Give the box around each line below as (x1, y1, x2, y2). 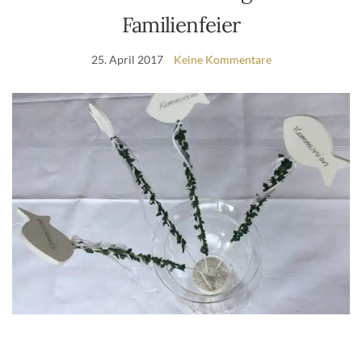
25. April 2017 (90, 53, 163, 67)
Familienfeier (121, 11, 241, 39)
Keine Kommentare (173, 53, 271, 67)
